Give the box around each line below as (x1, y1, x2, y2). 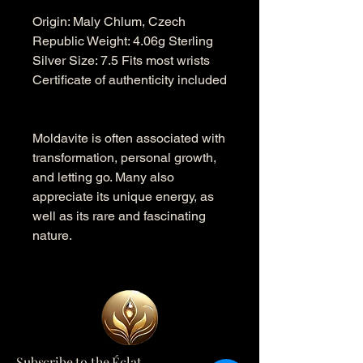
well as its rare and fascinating (32, 208, 206, 224)
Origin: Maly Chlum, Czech (32, 14, 186, 29)
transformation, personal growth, (32, 150, 216, 165)
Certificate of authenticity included (32, 72, 227, 88)
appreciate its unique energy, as (32, 189, 214, 204)
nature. (32, 228, 72, 243)
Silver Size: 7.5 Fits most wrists (32, 53, 210, 68)
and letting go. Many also (32, 169, 174, 185)
